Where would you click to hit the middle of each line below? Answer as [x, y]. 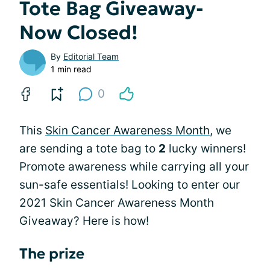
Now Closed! [79, 32]
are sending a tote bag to [89, 148]
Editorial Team [91, 56]
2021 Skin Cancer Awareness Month [117, 202]
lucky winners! [206, 148]
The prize [52, 253]
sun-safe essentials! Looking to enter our [130, 184]
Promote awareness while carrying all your [134, 166]
